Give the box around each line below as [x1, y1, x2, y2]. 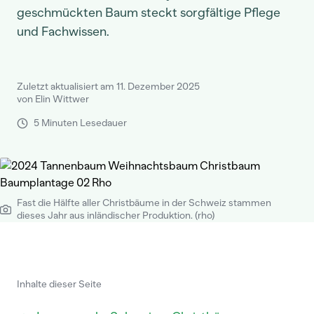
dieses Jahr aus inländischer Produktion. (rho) [17, 210, 215, 221]
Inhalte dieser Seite [17, 278, 102, 290]
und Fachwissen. [17, 24, 109, 39]
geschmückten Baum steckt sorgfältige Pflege [17, 5, 280, 20]
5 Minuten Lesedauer [34, 117, 127, 129]
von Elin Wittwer [17, 93, 89, 105]
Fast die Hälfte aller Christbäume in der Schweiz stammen [17, 197, 271, 209]
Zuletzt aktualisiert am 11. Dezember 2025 [17, 81, 200, 93]
